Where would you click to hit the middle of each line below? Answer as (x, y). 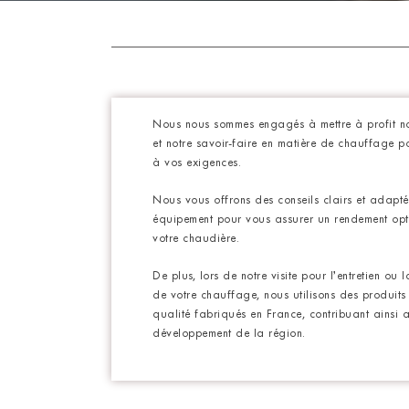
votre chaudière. (196, 239)
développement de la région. (229, 334)
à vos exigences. (197, 163)
